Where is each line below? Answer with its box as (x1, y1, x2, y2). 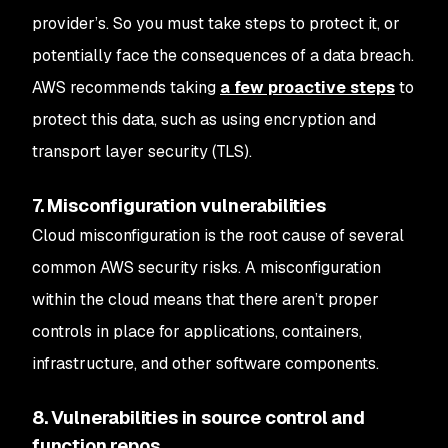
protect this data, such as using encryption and (32, 109, 376, 130)
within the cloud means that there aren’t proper (32, 289, 379, 310)
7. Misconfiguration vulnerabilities (32, 194, 326, 217)
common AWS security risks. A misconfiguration (32, 257, 381, 278)
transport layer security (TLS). (32, 141, 252, 162)
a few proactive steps (220, 77, 395, 98)
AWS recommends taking (32, 77, 220, 98)
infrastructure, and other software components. (32, 353, 383, 374)
